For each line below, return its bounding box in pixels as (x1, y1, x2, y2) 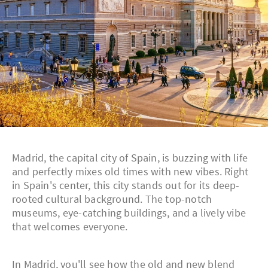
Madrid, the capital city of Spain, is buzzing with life (12, 151, 248, 165)
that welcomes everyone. (12, 220, 128, 234)
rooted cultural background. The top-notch (12, 192, 212, 206)
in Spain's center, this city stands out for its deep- (12, 178, 240, 193)
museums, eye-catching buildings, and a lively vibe (12, 206, 246, 220)
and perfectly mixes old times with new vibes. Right (12, 165, 249, 179)
